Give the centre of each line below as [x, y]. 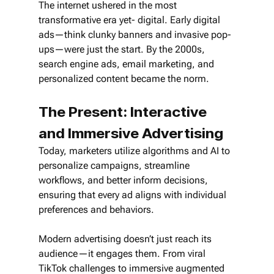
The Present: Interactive [124, 111]
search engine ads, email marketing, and [127, 64]
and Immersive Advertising [131, 133]
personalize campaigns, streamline [115, 165]
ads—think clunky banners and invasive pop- [135, 34]
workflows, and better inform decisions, [124, 180]
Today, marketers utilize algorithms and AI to [135, 150]
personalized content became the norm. [125, 78]
